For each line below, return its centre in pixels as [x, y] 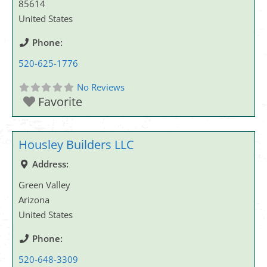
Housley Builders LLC [76, 145]
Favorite [60, 102]
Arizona [34, 200]
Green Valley [44, 185]
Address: [50, 164]
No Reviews [100, 87]
